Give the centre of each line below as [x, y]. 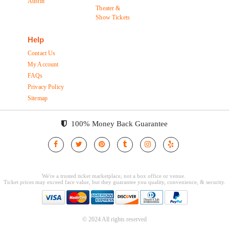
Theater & [108, 8]
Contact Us [42, 53]
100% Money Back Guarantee [117, 124]
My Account [43, 65]
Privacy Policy [46, 87]
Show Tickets [113, 18]
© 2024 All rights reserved [114, 220]
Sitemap [38, 98]
